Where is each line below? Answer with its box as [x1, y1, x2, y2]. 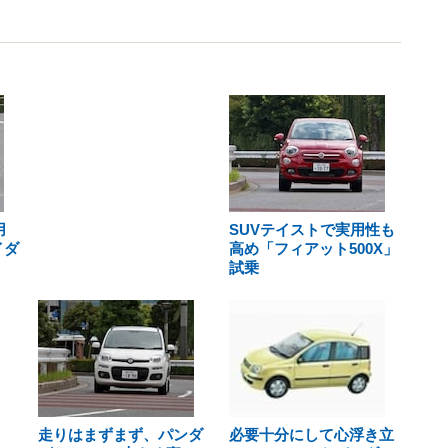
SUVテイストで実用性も [228, 221, 395, 238]
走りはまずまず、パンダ [38, 426, 203, 443]
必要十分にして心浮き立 [228, 426, 394, 443]
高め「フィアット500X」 [228, 240, 398, 257]
